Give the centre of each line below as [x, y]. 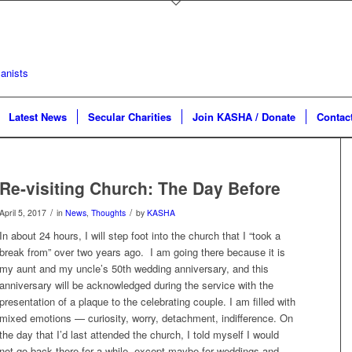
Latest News [38, 117]
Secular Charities [130, 117]
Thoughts [108, 213]
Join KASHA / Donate [244, 117]
